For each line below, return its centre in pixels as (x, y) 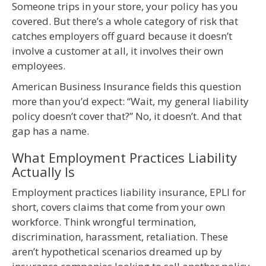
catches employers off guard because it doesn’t (122, 36)
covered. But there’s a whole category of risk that (125, 21)
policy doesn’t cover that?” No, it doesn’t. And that (127, 116)
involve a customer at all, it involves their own (118, 51)
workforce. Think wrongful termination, (104, 222)
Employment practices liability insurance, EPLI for (129, 192)
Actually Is (43, 172)
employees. (39, 66)
